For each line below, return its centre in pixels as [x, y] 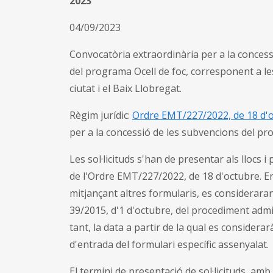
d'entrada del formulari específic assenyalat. [169, 244]
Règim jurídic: [101, 115]
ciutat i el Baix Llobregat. [126, 88]
